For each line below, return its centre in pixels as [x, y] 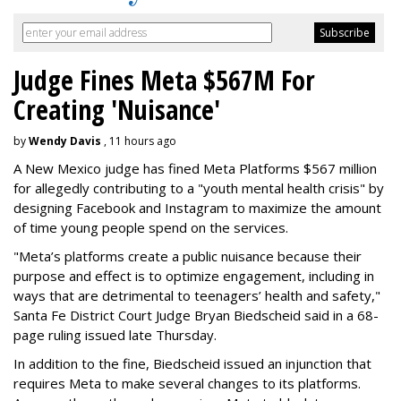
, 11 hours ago [139, 141]
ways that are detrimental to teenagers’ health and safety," [197, 296]
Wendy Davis [65, 141]
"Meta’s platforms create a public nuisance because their [188, 256]
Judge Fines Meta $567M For [164, 81]
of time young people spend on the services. [151, 228]
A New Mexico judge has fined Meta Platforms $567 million [195, 169]
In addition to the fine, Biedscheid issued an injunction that [192, 364]
